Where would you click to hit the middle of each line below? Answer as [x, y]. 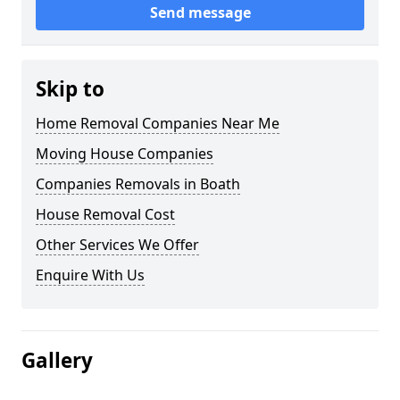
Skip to [70, 89]
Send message [200, 13]
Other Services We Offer [117, 245]
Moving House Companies [125, 154]
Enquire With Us [90, 275]
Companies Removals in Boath [138, 184]
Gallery [57, 361]
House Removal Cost [105, 215]
